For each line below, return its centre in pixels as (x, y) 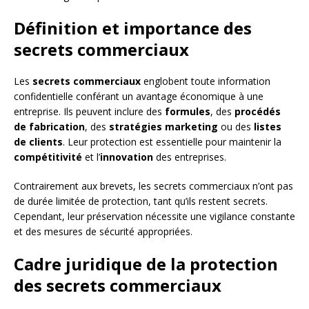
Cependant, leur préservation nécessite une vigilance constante (154, 217)
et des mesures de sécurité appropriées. (103, 232)
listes (268, 127)
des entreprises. (190, 157)
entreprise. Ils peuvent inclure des (89, 112)
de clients (38, 142)
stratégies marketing (163, 127)
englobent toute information (206, 81)
